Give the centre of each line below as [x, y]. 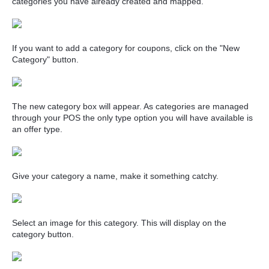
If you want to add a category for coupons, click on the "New [126, 48]
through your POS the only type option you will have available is [132, 118]
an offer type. [37, 129]
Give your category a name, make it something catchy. [115, 176]
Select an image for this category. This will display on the [119, 223]
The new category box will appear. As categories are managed [130, 106]
